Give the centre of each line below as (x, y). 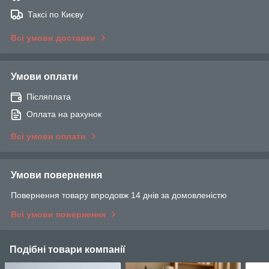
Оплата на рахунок (64, 114)
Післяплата (49, 96)
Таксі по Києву (56, 14)
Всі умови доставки (53, 38)
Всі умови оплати (48, 136)
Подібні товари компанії (68, 249)
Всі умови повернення (58, 214)
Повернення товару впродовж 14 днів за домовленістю (119, 195)
